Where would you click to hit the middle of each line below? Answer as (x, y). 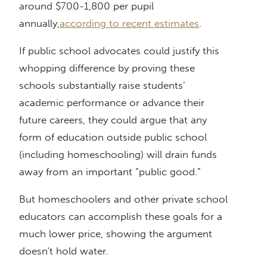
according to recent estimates (129, 24)
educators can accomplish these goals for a (121, 217)
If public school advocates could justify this (119, 51)
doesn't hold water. (65, 251)
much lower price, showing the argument (116, 234)
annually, (39, 24)
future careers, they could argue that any (113, 120)
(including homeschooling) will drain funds (118, 155)
